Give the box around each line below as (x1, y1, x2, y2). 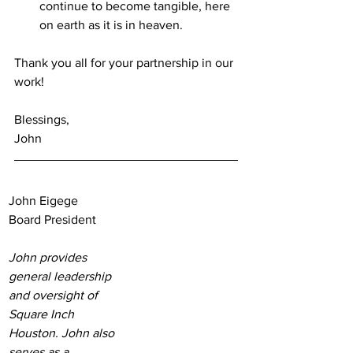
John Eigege (9, 194, 78, 208)
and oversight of (9, 288, 101, 303)
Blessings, (14, 113, 69, 127)
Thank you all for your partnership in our (14, 56, 236, 70)
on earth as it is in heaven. (39, 18, 183, 32)
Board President (9, 213, 96, 227)
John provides (9, 251, 90, 265)
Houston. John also (9, 326, 117, 340)
